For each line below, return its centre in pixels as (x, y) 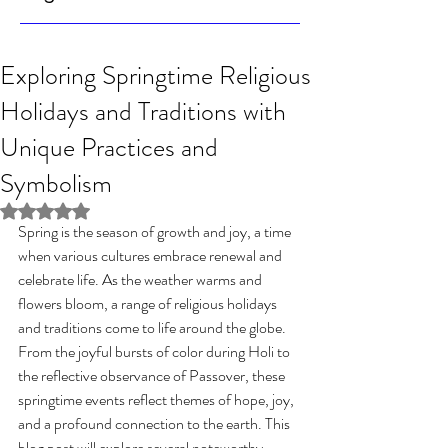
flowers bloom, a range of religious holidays (149, 304)
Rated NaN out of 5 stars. (125, 210)
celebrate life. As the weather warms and (141, 280)
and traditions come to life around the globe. (153, 328)
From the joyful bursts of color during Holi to (155, 352)
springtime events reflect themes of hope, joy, (157, 400)
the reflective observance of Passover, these (153, 376)
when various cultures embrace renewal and (151, 256)
